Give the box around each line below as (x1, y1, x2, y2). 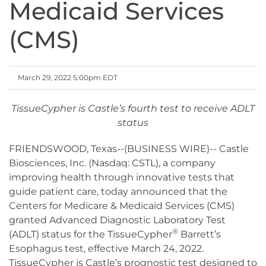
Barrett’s (178, 229, 221, 240)
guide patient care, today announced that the (9, 186, 227, 198)
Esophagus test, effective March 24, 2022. (9, 243, 204, 255)
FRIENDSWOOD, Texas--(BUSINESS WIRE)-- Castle (9, 143, 249, 155)
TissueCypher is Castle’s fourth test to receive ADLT (11, 103, 255, 115)
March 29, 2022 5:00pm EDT (18, 73, 118, 83)
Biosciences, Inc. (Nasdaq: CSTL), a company (9, 157, 216, 169)
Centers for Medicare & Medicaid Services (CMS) (9, 200, 235, 212)
